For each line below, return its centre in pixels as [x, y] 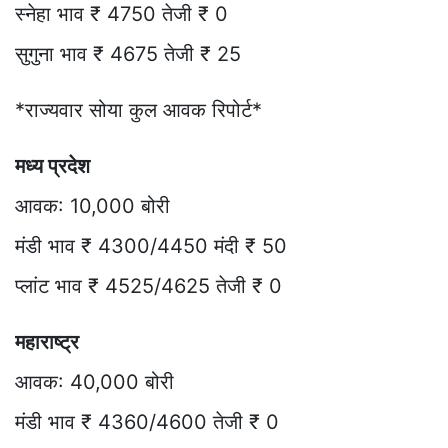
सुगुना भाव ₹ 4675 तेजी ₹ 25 [128, 53]
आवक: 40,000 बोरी [94, 381]
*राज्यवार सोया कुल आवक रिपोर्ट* [138, 109]
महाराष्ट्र [47, 341]
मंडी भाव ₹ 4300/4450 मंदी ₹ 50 [151, 245]
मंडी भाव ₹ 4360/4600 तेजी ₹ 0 [147, 421]
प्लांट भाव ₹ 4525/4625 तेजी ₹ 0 [148, 285]
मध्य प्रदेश [52, 165]
